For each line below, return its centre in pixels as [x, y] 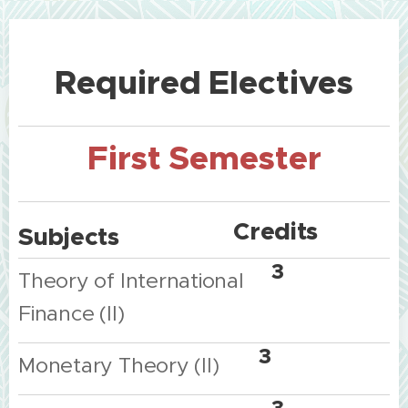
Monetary [66, 365]
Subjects [69, 237]
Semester [245, 158]
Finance [56, 313]
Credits [276, 231]
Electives [281, 83]
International [182, 280]
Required [128, 83]
